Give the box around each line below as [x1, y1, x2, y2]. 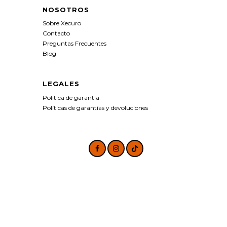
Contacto [43, 29, 70, 37]
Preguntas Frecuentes [43, 40, 106, 48]
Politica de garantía [43, 93, 99, 101]
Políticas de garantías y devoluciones [43, 103, 148, 111]
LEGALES [43, 80, 80, 88]
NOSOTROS [43, 5, 89, 14]
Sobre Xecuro [43, 19, 81, 27]
